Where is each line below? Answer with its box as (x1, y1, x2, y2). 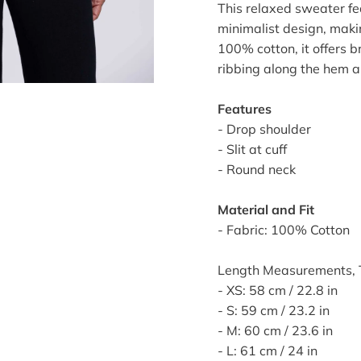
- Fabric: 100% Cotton (217, 222, 350, 239)
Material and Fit (217, 201, 314, 218)
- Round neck (217, 161, 296, 178)
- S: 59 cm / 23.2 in (217, 302, 330, 319)
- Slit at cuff (217, 141, 287, 158)
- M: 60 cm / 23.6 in (217, 322, 333, 339)
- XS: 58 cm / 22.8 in (217, 282, 338, 299)
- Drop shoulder (217, 121, 311, 138)
